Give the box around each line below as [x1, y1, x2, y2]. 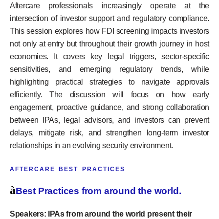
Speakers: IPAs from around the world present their [10, 209, 193, 218]
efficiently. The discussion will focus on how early [10, 90, 209, 99]
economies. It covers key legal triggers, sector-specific [10, 52, 209, 61]
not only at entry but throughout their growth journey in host [10, 39, 209, 48]
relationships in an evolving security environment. [10, 141, 174, 150]
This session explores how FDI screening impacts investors [10, 26, 209, 35]
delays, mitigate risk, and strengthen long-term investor [10, 128, 209, 137]
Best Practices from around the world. [15, 185, 181, 196]
